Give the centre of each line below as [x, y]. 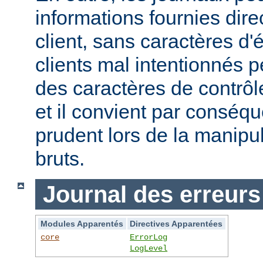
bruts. [60, 159]
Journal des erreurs [151, 194]
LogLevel [149, 249]
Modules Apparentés [82, 224]
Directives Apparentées [176, 224]
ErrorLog [149, 237]
